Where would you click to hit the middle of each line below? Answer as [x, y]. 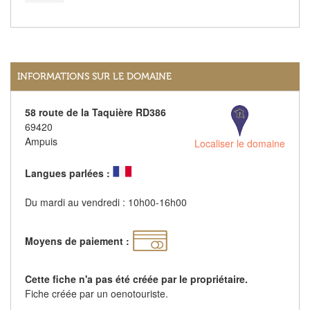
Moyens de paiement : [77, 241]
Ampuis [41, 142]
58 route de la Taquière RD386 [95, 112]
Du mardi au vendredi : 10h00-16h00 [106, 202]
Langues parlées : [67, 173]
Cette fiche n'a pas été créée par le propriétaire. [136, 279]
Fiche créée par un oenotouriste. [97, 294]
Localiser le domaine [240, 144]
